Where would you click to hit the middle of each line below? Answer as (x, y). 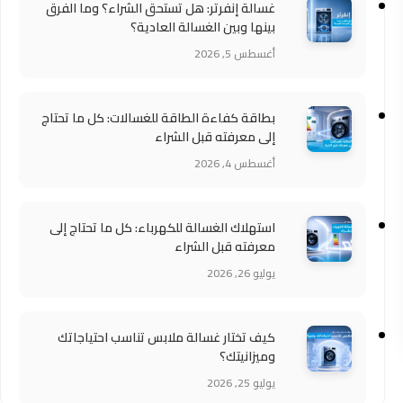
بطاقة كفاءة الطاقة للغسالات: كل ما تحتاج (158, 118)
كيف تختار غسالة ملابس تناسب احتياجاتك (166, 337)
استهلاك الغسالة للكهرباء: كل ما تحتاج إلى (162, 228)
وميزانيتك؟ (247, 356)
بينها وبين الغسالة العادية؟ (203, 27)
